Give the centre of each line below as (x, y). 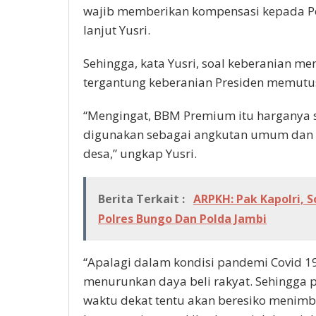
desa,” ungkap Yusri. (140, 154)
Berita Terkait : (143, 199)
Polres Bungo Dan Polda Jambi (182, 219)
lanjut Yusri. (117, 30)
